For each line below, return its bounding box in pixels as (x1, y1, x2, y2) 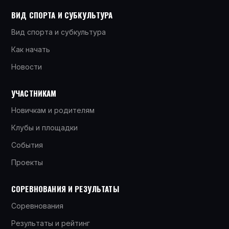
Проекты (11, 157, 43, 167)
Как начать (11, 44, 50, 54)
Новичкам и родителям (11, 105, 95, 114)
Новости (11, 62, 42, 71)
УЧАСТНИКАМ (11, 87, 57, 99)
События (11, 140, 43, 149)
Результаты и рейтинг (11, 218, 90, 227)
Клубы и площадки (11, 123, 78, 132)
